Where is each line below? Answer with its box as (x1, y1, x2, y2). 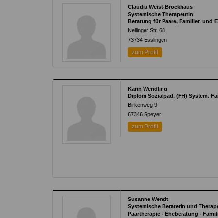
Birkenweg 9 (128, 102, 158, 108)
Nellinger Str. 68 (128, 27, 165, 33)
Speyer (144, 111, 162, 117)
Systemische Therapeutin (128, 11, 194, 17)
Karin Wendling (128, 86, 168, 91)
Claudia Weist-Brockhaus (128, 4, 193, 10)
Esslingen (144, 37, 167, 43)
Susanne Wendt (128, 196, 169, 202)
